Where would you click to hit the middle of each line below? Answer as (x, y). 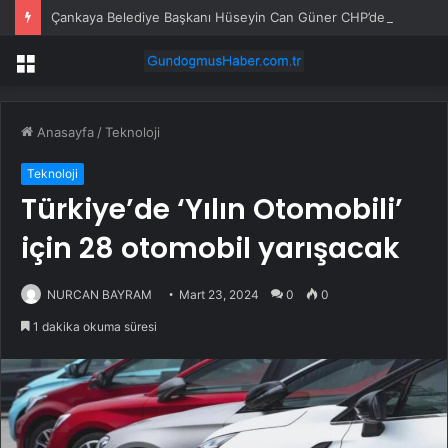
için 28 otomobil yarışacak (210, 249)
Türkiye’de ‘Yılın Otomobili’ (212, 210)
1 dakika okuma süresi (93, 327)
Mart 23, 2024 (219, 295)
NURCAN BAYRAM (99, 295)
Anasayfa (63, 132)
